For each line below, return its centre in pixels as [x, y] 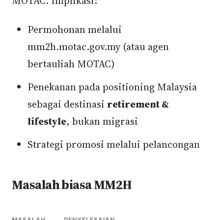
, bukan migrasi [102, 121]
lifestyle [47, 121]
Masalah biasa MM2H [72, 185]
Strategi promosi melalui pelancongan [114, 144]
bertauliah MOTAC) [71, 64]
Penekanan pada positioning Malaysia [112, 87]
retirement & [138, 104]
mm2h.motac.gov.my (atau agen [98, 47]
